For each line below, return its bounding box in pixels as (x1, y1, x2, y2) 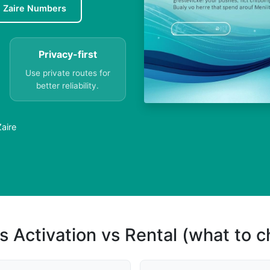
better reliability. (36, 81, 99, 91)
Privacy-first (38, 48, 97, 61)
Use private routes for (25, 68, 110, 78)
